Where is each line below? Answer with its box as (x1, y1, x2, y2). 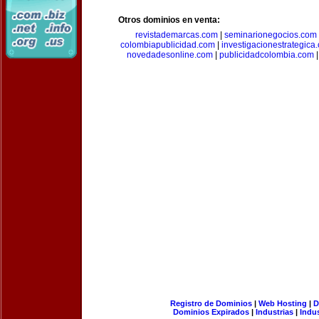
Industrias (256, 308, 293, 316)
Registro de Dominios (169, 299, 252, 308)
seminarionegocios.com (224, 30, 317, 40)
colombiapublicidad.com (120, 40, 215, 50)
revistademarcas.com (135, 30, 218, 40)
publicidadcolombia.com (219, 50, 314, 60)
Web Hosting (258, 299, 307, 308)
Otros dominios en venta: (118, 15, 220, 25)
